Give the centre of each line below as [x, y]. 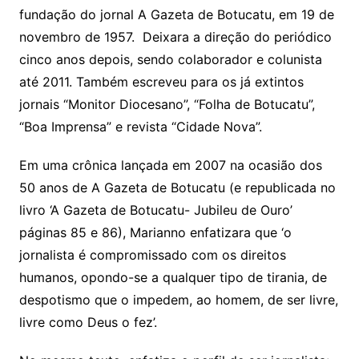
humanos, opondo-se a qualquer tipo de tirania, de [173, 278]
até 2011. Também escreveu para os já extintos [161, 82]
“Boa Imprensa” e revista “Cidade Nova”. [140, 127]
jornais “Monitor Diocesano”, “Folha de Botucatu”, [167, 105]
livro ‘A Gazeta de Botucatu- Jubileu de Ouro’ [155, 210]
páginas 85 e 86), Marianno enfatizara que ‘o [155, 233]
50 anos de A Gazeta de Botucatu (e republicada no [177, 188]
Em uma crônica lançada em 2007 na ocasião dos [170, 165]
